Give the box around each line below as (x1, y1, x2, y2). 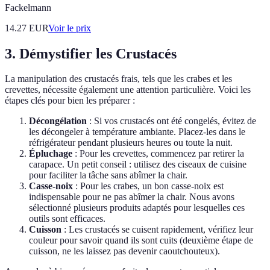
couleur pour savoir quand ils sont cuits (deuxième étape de (29, 235, 253, 246)
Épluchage (29, 148, 72, 159)
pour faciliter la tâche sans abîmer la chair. (29, 170, 187, 181)
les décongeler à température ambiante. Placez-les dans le (29, 127, 245, 137)
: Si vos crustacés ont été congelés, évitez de (87, 116, 256, 127)
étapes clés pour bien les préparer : (5, 95, 135, 106)
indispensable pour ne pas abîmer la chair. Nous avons (29, 192, 234, 202)
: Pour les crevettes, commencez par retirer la (72, 148, 244, 159)
